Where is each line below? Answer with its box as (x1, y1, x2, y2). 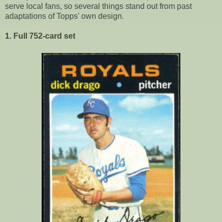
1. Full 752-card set (5, 31, 75, 40)
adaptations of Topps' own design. (5, 11, 124, 20)
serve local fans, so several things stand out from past (5, 1, 192, 10)
